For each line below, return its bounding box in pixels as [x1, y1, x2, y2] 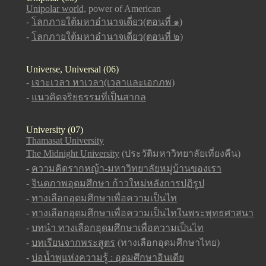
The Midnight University [26, 148, 119, 159]
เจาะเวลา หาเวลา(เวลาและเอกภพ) [31, 77, 175, 87]
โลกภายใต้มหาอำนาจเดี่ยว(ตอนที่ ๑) [31, 17, 182, 27]
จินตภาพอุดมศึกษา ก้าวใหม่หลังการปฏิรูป [31, 178, 204, 188]
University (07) [26, 125, 83, 135]
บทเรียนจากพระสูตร [31, 237, 115, 248]
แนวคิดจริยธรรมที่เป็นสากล [31, 92, 146, 102]
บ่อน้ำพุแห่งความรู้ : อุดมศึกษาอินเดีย [31, 252, 184, 262]
